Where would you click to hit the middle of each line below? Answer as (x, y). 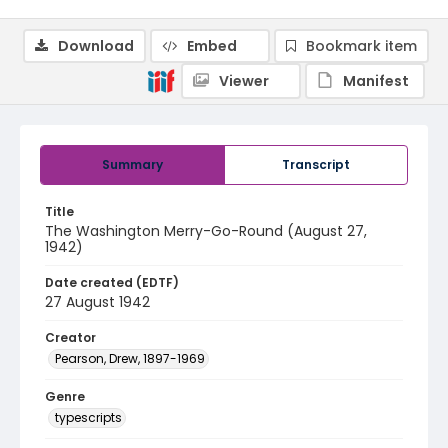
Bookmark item (361, 46)
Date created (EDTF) (112, 282)
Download (96, 46)
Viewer (244, 81)
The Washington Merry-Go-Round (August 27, (206, 231)
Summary (132, 164)
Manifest (376, 81)
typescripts (88, 417)
